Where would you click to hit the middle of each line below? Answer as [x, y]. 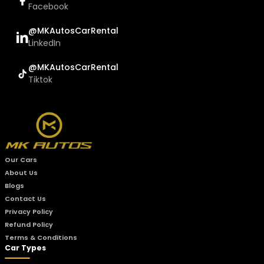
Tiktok [41, 79]
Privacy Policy [29, 211]
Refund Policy [29, 224]
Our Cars [21, 159]
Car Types [26, 247]
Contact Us [26, 198]
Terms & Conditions [41, 237]
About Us [22, 172]
